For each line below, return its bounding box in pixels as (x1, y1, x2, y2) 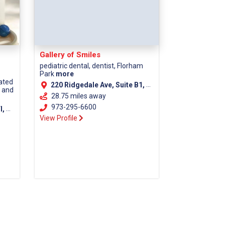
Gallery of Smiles (39, 50, 100, 60)
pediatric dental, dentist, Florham (39, 62, 143, 70)
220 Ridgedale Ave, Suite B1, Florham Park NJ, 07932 (50, 81, 146, 89)
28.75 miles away (51, 91, 106, 100)
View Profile (39, 114, 79, 123)
